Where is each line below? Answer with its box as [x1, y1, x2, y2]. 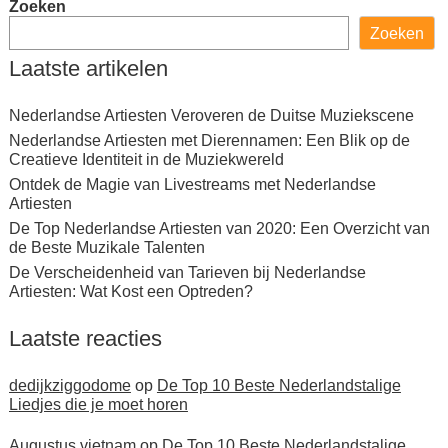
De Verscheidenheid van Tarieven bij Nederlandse [8, 263, 366, 282]
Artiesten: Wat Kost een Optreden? [8, 282, 253, 301]
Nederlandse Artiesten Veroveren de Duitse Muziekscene [8, 106, 414, 125]
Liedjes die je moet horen [8, 395, 188, 414]
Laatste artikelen [8, 55, 168, 82]
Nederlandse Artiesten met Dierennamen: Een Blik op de [8, 131, 410, 150]
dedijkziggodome [8, 376, 131, 395]
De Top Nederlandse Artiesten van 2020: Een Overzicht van [8, 219, 430, 238]
